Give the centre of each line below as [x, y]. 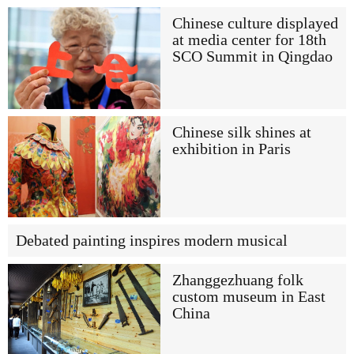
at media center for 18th [249, 40]
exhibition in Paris [231, 149]
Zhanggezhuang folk [237, 280]
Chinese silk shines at [241, 132]
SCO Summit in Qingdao [252, 57]
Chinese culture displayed [255, 24]
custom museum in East [249, 296]
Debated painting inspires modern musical [152, 240]
